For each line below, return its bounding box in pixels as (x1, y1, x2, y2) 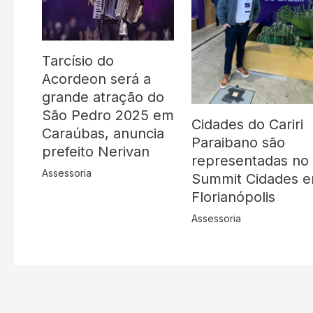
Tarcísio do (42, 52, 114, 70)
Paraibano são (191, 134, 286, 152)
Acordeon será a (42, 71, 151, 88)
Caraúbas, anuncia (42, 125, 164, 143)
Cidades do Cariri (191, 116, 304, 133)
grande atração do (42, 89, 164, 106)
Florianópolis (191, 189, 276, 206)
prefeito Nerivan (42, 143, 150, 161)
